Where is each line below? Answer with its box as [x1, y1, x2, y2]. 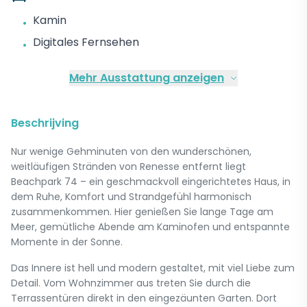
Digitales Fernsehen [33, 34, 139, 50]
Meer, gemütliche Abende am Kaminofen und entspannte [11, 220, 290, 234]
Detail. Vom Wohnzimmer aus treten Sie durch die [11, 276, 251, 290]
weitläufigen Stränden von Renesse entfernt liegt [11, 160, 246, 173]
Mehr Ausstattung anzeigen [69, 70, 224, 86]
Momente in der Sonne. [11, 235, 123, 249]
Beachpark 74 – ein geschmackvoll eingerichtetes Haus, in [11, 175, 291, 188]
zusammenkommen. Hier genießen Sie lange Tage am [11, 205, 273, 219]
